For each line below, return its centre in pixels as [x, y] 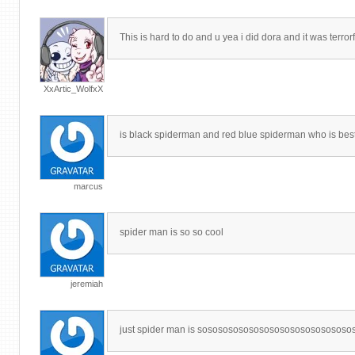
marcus [88, 186]
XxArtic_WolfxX [73, 89]
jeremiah [87, 284]
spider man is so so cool [172, 232]
